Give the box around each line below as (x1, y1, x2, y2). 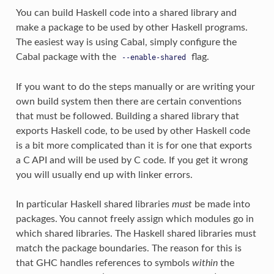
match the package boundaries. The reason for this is (15, 243, 242, 253)
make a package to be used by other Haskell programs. (15, 22, 248, 32)
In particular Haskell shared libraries (15, 199, 172, 209)
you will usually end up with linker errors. (15, 169, 193, 180)
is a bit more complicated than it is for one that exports (15, 140, 252, 150)
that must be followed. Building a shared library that (15, 111, 239, 121)
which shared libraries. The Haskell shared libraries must (15, 228, 256, 239)
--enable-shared (121, 53, 186, 62)
